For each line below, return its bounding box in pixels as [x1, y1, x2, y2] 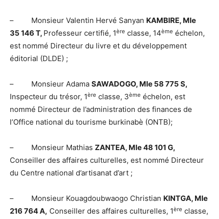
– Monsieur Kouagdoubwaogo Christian [10, 194, 163, 203]
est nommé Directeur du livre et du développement [10, 41, 187, 51]
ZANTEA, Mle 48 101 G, [95, 143, 175, 153]
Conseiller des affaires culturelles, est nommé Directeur [10, 155, 204, 165]
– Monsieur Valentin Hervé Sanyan [10, 16, 146, 25]
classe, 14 [125, 28, 161, 38]
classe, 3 [96, 92, 129, 102]
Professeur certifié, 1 [44, 28, 116, 38]
